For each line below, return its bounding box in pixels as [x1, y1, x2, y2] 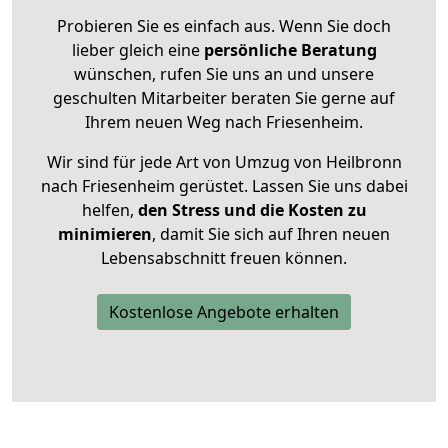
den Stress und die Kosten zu [133, 199, 367, 222]
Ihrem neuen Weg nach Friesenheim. [85, 111, 363, 134]
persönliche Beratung [203, 39, 377, 62]
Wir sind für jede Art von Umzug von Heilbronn [46, 151, 402, 174]
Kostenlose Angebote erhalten [109, 301, 339, 324]
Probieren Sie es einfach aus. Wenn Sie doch [57, 15, 391, 38]
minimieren [58, 223, 152, 246]
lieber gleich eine [71, 39, 204, 62]
